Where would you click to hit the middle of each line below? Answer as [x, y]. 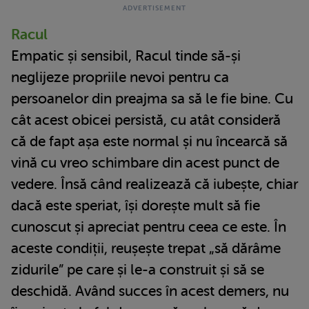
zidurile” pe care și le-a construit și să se [138, 269]
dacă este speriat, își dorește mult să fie [136, 205]
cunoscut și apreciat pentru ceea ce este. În [149, 227]
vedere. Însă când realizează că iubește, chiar [154, 184]
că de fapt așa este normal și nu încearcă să [149, 141]
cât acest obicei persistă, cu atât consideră [146, 120]
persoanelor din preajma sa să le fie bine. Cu [152, 98]
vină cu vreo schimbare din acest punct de [145, 162]
